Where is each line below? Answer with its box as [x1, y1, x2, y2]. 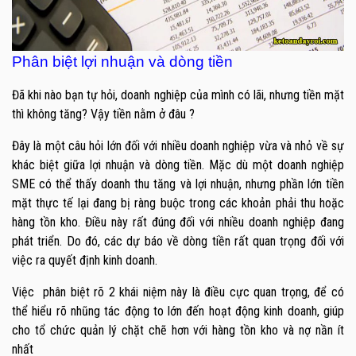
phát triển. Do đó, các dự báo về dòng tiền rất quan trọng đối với [12, 234, 344, 250]
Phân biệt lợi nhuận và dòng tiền [12, 53, 233, 71]
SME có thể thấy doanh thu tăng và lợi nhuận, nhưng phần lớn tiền [12, 176, 344, 192]
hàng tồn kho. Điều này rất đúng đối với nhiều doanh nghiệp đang [12, 215, 344, 230]
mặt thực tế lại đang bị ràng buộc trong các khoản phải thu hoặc [12, 195, 344, 211]
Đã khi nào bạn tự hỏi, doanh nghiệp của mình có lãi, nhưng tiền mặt [12, 87, 344, 103]
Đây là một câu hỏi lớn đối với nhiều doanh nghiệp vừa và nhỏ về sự [12, 138, 344, 154]
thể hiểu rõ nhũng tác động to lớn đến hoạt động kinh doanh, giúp [12, 304, 344, 319]
